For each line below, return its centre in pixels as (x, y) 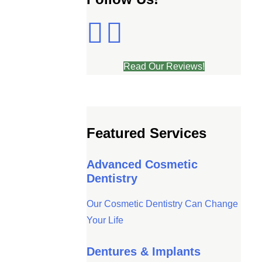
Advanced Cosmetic (142, 164)
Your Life (105, 220)
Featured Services (146, 133)
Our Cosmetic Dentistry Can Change (162, 204)
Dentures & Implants (144, 251)
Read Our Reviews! (164, 66)
